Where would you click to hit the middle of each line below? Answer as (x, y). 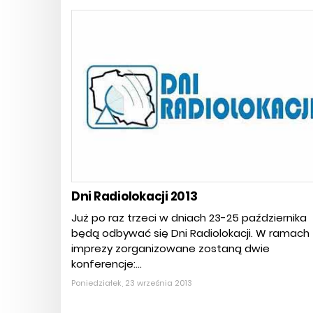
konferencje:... (107, 264)
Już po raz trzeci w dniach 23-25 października (189, 218)
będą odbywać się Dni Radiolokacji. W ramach (190, 233)
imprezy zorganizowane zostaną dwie (170, 249)
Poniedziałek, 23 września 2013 (132, 283)
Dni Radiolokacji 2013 (134, 197)
